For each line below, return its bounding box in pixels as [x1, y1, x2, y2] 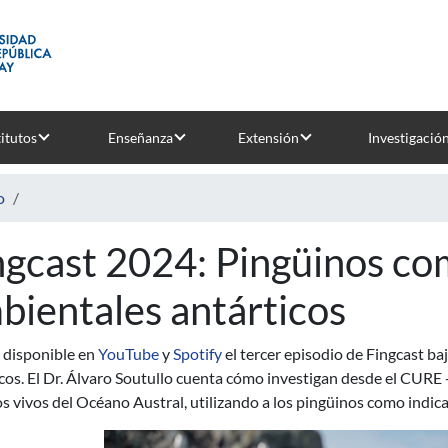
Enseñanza [107, 129, 173, 146]
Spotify [170, 344, 222, 363]
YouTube [95, 344, 159, 363]
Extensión [237, 129, 299, 146]
